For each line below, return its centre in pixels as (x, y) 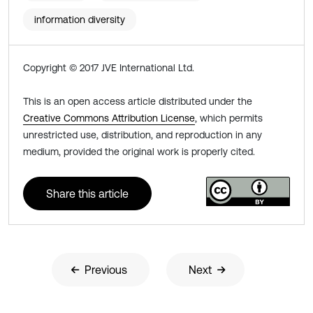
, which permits (229, 118)
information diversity (80, 20)
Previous (106, 270)
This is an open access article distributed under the (138, 102)
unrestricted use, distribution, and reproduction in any (143, 135)
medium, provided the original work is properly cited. (139, 152)
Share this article (87, 194)
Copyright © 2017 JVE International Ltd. (109, 68)
